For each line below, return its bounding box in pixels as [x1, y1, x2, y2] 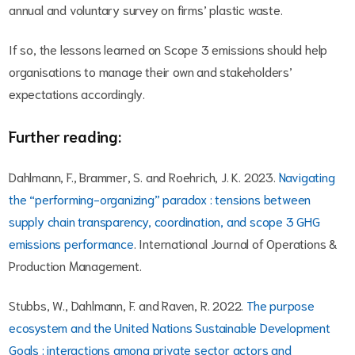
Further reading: [9, 125, 125, 147]
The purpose [246, 296, 315, 314]
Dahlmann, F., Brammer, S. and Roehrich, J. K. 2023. [9, 168, 279, 185]
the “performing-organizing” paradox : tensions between [9, 190, 311, 208]
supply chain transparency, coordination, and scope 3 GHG [9, 212, 320, 230]
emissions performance [9, 235, 134, 252]
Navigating [278, 168, 335, 185]
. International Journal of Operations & [133, 235, 338, 252]
